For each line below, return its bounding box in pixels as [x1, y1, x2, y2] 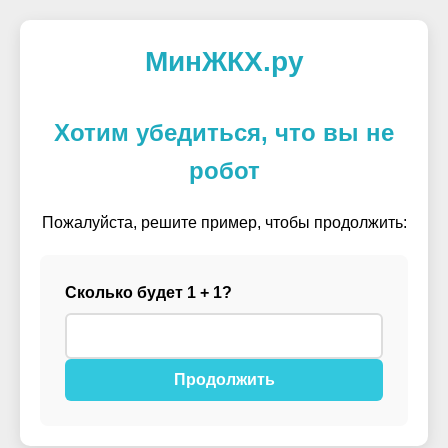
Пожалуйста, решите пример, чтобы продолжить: [41, 214, 407, 231]
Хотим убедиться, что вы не [54, 119, 394, 146]
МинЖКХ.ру [144, 46, 304, 77]
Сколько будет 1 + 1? [65, 284, 232, 301]
